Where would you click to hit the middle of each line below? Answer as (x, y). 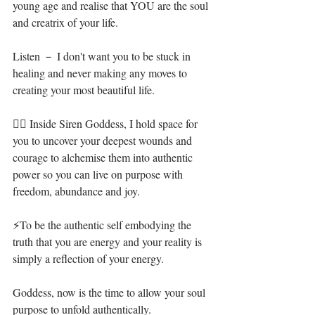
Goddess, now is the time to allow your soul (110, 292)
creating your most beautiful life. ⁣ (85, 90)
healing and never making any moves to (101, 73)
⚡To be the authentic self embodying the (103, 225)
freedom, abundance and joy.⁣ (76, 191)
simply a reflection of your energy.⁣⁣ (88, 258)
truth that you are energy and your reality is (109, 242)
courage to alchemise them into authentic (104, 157)
